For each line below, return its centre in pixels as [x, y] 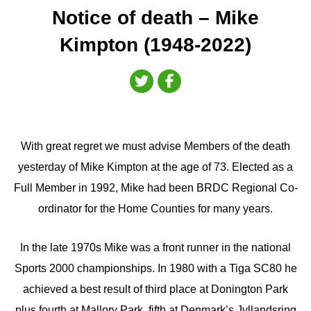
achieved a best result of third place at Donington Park [155, 289]
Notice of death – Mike [155, 18]
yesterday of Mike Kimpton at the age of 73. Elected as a [155, 167]
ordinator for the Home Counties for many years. [155, 209]
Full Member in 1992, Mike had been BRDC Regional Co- [155, 188]
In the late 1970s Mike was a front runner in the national [155, 247]
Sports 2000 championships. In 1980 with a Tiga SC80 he [155, 268]
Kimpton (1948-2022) [155, 45]
